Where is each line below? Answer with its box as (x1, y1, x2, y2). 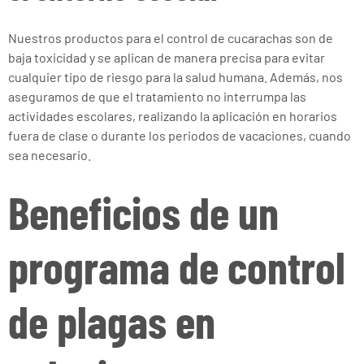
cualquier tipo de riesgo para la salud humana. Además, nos (8, 69, 343, 84)
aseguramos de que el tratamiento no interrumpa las (8, 89, 306, 104)
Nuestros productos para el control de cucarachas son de (8, 30, 333, 45)
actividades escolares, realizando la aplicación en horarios (8, 108, 337, 123)
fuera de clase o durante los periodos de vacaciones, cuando (8, 128, 351, 143)
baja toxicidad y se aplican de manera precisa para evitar (8, 50, 325, 65)
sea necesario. (8, 147, 91, 162)
